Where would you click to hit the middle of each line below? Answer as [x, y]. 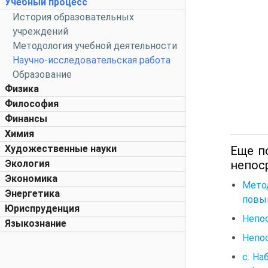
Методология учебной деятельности [95, 46]
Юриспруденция [42, 208]
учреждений [40, 31]
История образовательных [73, 17]
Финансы [26, 119]
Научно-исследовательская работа [92, 60]
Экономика [31, 179]
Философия [32, 104]
